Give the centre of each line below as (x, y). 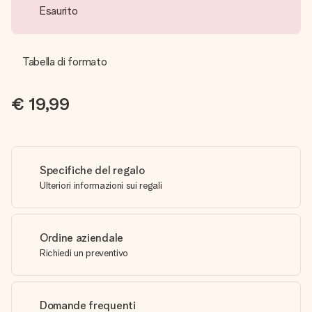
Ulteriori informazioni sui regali (101, 185)
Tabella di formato (65, 61)
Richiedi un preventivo (84, 252)
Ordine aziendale (81, 237)
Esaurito (58, 11)
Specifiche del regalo (92, 170)
